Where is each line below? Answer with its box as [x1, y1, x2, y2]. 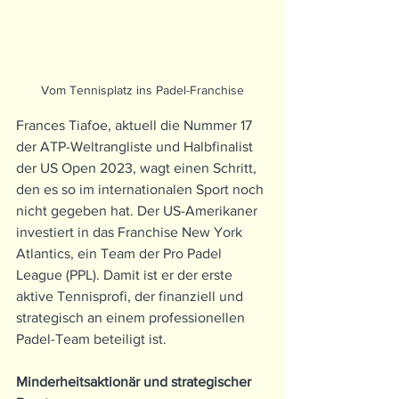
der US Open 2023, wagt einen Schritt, [16, 160, 260, 176]
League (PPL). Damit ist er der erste [16, 267, 236, 283]
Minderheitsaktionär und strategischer [16, 374, 255, 390]
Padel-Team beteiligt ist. [16, 331, 167, 347]
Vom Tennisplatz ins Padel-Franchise [41, 83, 244, 98]
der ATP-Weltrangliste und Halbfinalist [16, 139, 256, 155]
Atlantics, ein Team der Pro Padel [16, 246, 225, 262]
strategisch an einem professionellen [16, 310, 248, 326]
